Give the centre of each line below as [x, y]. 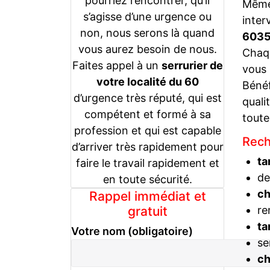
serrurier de [192, 65]
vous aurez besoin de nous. [147, 49]
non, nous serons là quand [147, 33]
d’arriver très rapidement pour [147, 146]
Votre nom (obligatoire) [132, 231]
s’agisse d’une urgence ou [147, 16]
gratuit [147, 211]
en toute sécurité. [147, 179]
